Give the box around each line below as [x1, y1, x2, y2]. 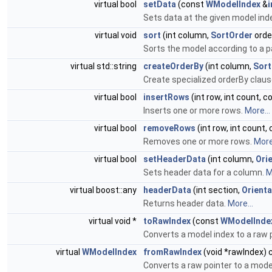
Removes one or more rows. [143, 137, 254, 146]
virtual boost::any [70, 185, 138, 195]
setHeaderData [143, 154, 206, 164]
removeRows [143, 123, 195, 133]
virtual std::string [70, 61, 138, 71]
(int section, [191, 185, 242, 195]
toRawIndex [143, 216, 191, 226]
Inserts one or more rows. [143, 106, 245, 115]
